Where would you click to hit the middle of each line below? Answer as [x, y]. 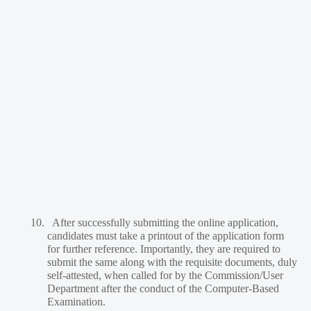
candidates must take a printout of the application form [166, 236]
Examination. [76, 302]
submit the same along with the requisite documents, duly [172, 262]
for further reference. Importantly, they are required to [164, 249]
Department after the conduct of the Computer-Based [163, 289]
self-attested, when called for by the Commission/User [165, 276]
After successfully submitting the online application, [165, 223]
